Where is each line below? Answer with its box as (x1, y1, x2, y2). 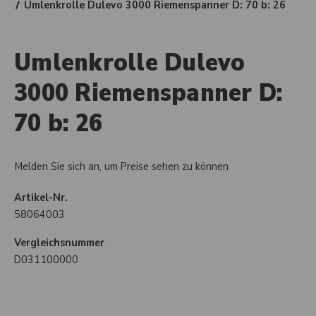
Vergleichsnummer (14, 235, 104, 250)
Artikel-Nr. (14, 190, 68, 205)
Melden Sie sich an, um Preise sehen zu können (14, 159, 229, 174)
